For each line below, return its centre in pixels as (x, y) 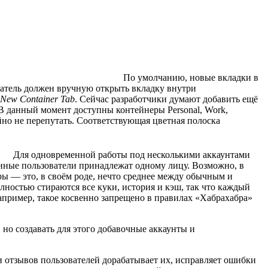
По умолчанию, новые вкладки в (190, 78)
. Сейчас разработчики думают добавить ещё (166, 99)
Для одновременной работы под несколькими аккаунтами (130, 155)
